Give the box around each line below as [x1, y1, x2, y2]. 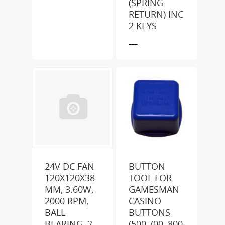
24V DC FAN [45, 160, 94, 172]
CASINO [129, 194, 162, 207]
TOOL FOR [129, 171, 172, 184]
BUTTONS [129, 206, 171, 218]
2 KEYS [129, 19, 157, 32]
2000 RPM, [45, 194, 88, 207]
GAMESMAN [129, 183, 180, 195]
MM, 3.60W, [45, 183, 93, 195]
